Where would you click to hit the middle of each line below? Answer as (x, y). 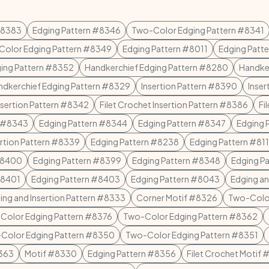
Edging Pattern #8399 (77, 160)
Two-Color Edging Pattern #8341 (198, 30)
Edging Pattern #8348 (176, 160)
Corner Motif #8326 (177, 198)
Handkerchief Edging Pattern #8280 (156, 67)
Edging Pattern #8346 (77, 30)
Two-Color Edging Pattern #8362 (190, 216)
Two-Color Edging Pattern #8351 (192, 235)
